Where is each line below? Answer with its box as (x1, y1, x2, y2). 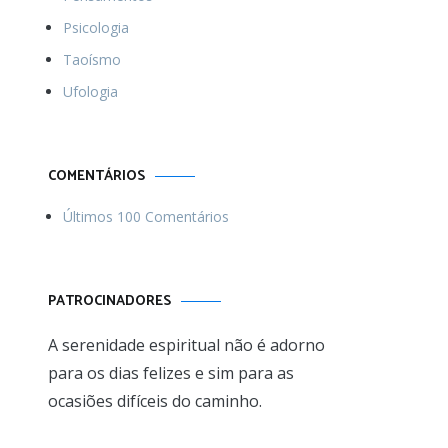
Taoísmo (63, 50, 121, 69)
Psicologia (63, 18, 129, 37)
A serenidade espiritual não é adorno (48, 334, 325, 356)
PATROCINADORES (48, 290, 171, 313)
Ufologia (63, 82, 118, 101)
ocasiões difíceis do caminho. (48, 390, 262, 412)
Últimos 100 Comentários (63, 207, 229, 226)
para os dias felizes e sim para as (48, 362, 294, 384)
